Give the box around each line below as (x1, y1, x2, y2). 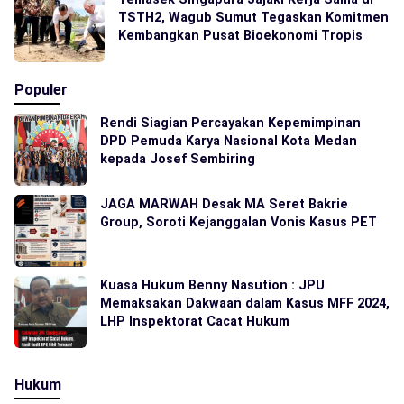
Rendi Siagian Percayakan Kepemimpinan (100, 115, 361, 130)
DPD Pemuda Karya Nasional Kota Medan (100, 133, 357, 148)
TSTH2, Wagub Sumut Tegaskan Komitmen (118, 9, 389, 24)
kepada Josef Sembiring (100, 151, 255, 166)
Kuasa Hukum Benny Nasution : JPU (100, 277, 325, 292)
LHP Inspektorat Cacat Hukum (100, 313, 289, 328)
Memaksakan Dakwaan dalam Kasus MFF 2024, (100, 295, 390, 310)
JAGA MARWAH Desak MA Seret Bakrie (100, 196, 348, 211)
